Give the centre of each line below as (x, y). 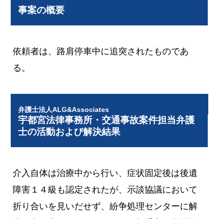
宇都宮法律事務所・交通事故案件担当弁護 (107, 120)
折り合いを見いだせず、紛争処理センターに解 (105, 206)
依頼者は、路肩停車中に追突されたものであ (101, 52)
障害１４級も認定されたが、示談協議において (105, 189)
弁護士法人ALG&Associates (64, 109)
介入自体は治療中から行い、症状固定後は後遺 (105, 173)
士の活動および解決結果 (69, 131)
